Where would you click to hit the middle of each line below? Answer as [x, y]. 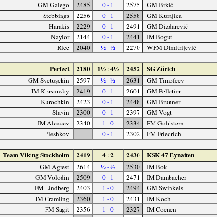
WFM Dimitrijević [171, 47]
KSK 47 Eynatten [170, 155]
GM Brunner [163, 101]
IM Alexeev [54, 123]
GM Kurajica [164, 15]
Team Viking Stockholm [36, 155]
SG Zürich [161, 69]
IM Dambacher [166, 177]
